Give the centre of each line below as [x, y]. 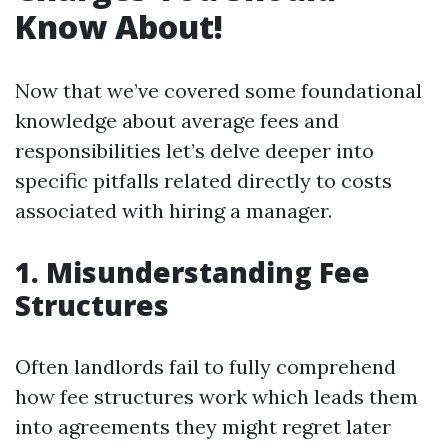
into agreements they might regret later [203, 426]
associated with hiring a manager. [173, 210]
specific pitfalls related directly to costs [203, 180]
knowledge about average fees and [177, 120]
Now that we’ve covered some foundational [218, 90]
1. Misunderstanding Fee [192, 272]
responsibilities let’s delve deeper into [194, 150]
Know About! [119, 26]
